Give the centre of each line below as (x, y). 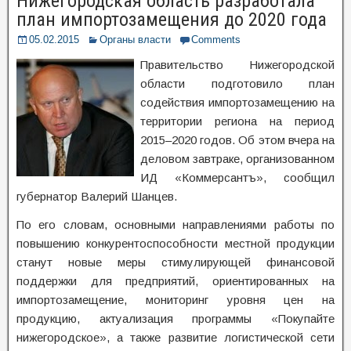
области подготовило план (237, 83)
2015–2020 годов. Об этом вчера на (237, 140)
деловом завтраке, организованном (237, 159)
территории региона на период (237, 121)
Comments (216, 40)
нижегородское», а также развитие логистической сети (175, 337)
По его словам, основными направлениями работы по (175, 224)
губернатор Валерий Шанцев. (97, 196)
